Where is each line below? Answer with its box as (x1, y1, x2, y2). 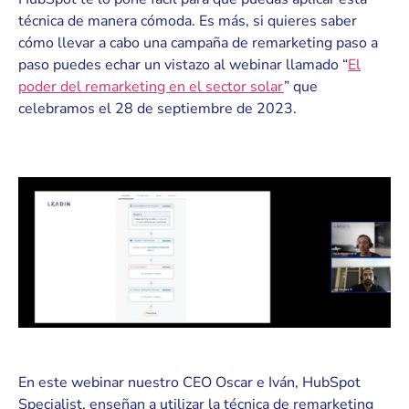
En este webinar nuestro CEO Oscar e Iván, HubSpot (18, 372, 361, 393)
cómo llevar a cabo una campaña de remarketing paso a (18, 33, 378, 54)
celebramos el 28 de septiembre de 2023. (18, 99, 297, 120)
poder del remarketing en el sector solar (18, 77, 284, 98)
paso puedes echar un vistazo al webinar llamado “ (18, 55, 348, 76)
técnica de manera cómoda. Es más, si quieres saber (18, 11, 357, 32)
